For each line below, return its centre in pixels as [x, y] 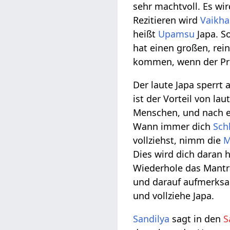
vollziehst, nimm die [178, 140]
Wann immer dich [173, 127]
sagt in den [197, 219]
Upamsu [177, 34]
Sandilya [151, 219]
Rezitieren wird [167, 20]
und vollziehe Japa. [174, 196]
